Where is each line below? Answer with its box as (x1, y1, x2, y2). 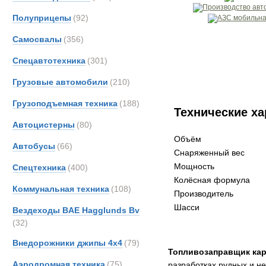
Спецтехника (12, 163, 66, 172)
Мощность (174, 161, 214, 171)
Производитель (174, 189, 233, 198)
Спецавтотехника (12, 56, 85, 65)
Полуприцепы (12, 13, 71, 23)
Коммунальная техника (12, 184, 109, 194)
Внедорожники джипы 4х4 (12, 238, 122, 248)
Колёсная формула (174, 175, 250, 185)
